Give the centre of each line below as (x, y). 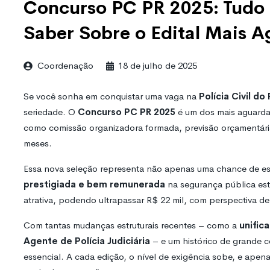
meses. (38, 143)
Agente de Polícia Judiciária (87, 241)
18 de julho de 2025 (158, 66)
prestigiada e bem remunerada (94, 184)
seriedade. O (51, 112)
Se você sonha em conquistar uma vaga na (111, 96)
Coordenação (65, 66)
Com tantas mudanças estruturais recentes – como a (131, 225)
